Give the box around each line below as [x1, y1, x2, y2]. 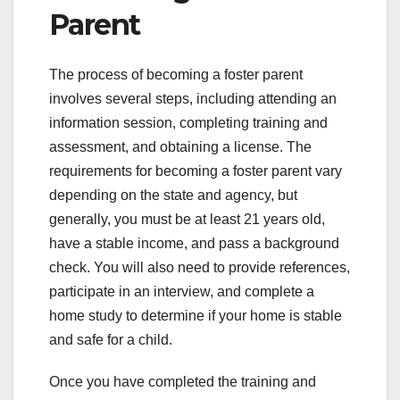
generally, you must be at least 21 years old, [49, 212, 325, 228]
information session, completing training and [49, 115, 328, 131]
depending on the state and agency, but [49, 187, 297, 204]
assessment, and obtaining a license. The [49, 139, 312, 155]
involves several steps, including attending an [49, 91, 337, 107]
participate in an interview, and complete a [49, 284, 314, 300]
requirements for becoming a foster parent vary [49, 163, 342, 179]
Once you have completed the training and [49, 374, 316, 390]
